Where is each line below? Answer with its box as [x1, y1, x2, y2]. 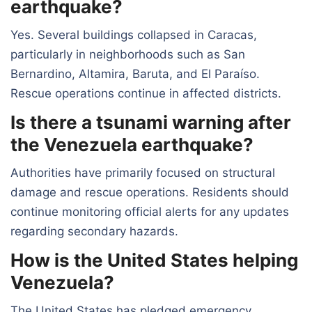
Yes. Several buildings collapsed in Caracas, [10, 27, 257, 42]
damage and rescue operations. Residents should [10, 185, 289, 199]
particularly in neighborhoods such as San [10, 47, 245, 61]
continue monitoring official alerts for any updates [10, 204, 289, 219]
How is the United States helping [10, 249, 298, 271]
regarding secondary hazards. [10, 224, 178, 238]
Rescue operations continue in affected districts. [10, 86, 281, 100]
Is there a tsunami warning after [10, 111, 291, 133]
